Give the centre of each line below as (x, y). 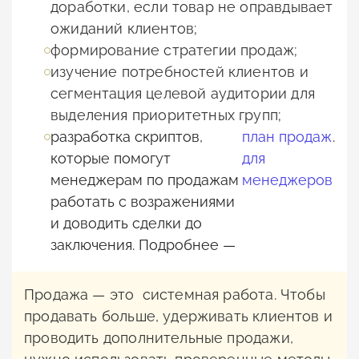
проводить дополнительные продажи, (159, 338)
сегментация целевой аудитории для (183, 94)
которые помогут (111, 159)
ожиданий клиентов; (124, 29)
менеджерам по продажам (145, 180)
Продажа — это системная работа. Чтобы (175, 295)
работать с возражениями (143, 202)
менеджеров (287, 180)
